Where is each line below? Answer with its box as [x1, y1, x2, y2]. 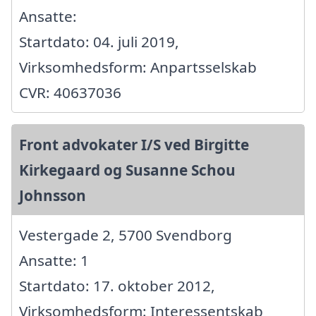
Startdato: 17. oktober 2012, [19, 275, 215, 296]
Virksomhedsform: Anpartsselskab [19, 56, 257, 77]
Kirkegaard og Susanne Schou [19, 159, 236, 180]
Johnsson [19, 185, 86, 205]
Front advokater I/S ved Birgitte [19, 134, 249, 154]
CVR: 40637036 [19, 82, 121, 102]
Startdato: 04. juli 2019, [19, 31, 179, 51]
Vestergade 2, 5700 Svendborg [19, 224, 232, 245]
